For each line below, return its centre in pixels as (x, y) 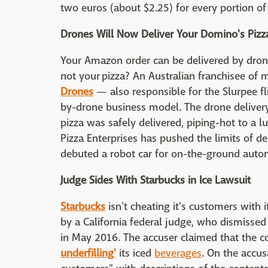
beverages (178, 253)
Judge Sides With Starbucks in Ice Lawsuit (156, 180)
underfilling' (88, 253)
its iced (135, 253)
